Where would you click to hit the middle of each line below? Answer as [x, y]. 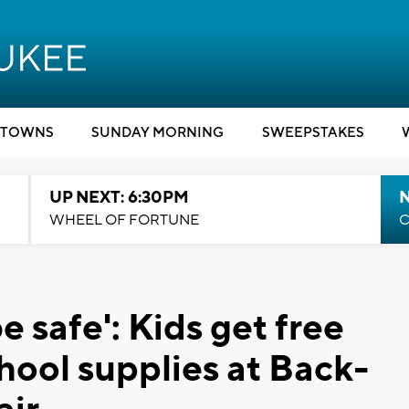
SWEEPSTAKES [313, 133]
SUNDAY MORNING [157, 133]
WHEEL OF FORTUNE [124, 220]
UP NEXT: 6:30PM [119, 198]
